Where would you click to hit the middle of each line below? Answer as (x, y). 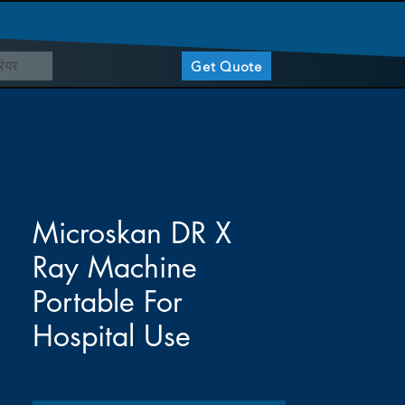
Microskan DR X (132, 233)
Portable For (108, 301)
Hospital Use (112, 336)
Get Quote (226, 66)
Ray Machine (115, 267)
